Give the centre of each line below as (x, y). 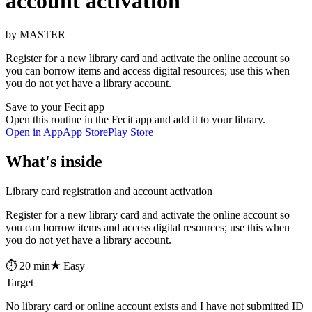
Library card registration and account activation (109, 191)
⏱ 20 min (28, 265)
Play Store (131, 132)
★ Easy (68, 265)
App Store (85, 132)
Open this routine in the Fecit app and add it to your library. (135, 120)
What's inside (54, 162)
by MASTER (36, 35)
